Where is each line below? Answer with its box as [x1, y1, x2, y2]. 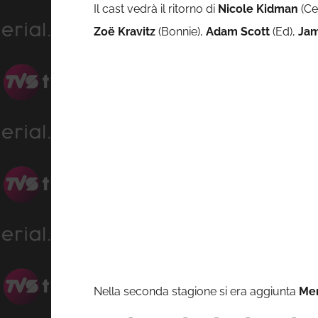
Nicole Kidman [218, 2, 298, 16]
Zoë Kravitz [94, 25, 155, 39]
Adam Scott [206, 25, 270, 39]
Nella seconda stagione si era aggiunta [94, 285, 299, 299]
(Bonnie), [155, 25, 206, 39]
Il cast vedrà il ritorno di [94, 2, 218, 16]
